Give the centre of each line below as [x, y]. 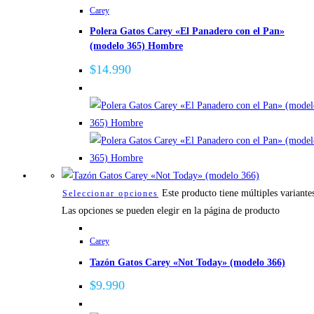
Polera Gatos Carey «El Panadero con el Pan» [187, 32]
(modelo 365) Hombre [136, 46]
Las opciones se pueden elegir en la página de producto [171, 211]
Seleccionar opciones [110, 193]
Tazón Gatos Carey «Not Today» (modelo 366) [187, 262]
